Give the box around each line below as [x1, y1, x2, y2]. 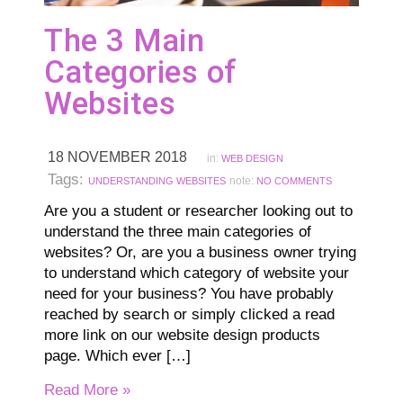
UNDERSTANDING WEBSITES [88, 175, 226, 186]
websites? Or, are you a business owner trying [44, 243, 356, 261]
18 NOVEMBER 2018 [48, 148, 187, 165]
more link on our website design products [44, 326, 320, 344]
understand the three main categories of [44, 222, 311, 240]
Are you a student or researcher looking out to [44, 201, 353, 219]
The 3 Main [44, 22, 204, 59]
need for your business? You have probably [44, 284, 334, 302]
